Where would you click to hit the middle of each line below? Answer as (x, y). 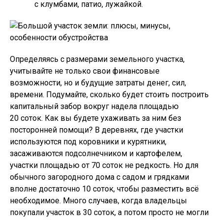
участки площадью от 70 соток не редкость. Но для (104, 165)
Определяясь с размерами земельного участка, (97, 59)
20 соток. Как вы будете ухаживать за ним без (96, 118)
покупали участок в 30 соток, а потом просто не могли (109, 212)
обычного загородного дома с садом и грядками (99, 177)
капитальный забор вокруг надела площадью (94, 106)
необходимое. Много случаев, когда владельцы (98, 201)
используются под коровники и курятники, (88, 142)
